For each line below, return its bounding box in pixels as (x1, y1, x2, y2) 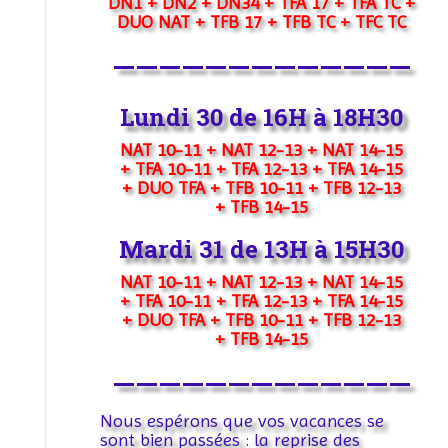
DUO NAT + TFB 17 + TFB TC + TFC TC (117, 11, 406, 33)
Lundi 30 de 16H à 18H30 (120, 101, 403, 134)
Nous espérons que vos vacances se (100, 410, 384, 432)
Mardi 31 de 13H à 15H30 (119, 233, 404, 266)
